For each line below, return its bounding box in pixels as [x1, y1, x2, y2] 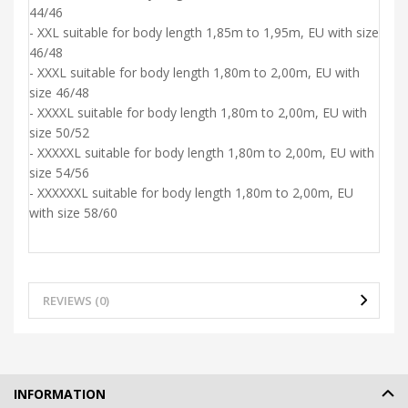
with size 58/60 [29, 203, 117, 221]
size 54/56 [29, 163, 89, 181]
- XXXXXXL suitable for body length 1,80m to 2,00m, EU [29, 183, 353, 201]
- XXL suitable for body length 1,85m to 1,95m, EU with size [29, 23, 379, 41]
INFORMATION [14, 384, 106, 403]
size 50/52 [29, 123, 89, 141]
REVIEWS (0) [43, 291, 109, 309]
